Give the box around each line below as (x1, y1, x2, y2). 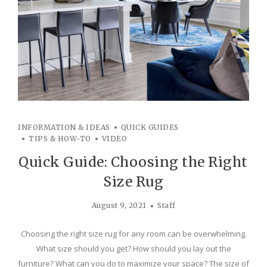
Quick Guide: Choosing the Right (18, 153, 248, 171)
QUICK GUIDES (120, 123, 179, 132)
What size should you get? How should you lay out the (36, 243, 231, 254)
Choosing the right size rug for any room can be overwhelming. (20, 228, 247, 240)
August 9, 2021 (91, 201, 147, 210)
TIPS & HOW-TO (29, 134, 91, 144)
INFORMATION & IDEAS (18, 123, 110, 132)
